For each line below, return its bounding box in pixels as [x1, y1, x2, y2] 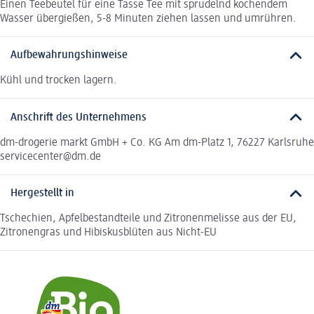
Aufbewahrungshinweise [11, 50, 128, 62]
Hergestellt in [11, 188, 74, 200]
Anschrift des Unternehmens [11, 111, 146, 123]
